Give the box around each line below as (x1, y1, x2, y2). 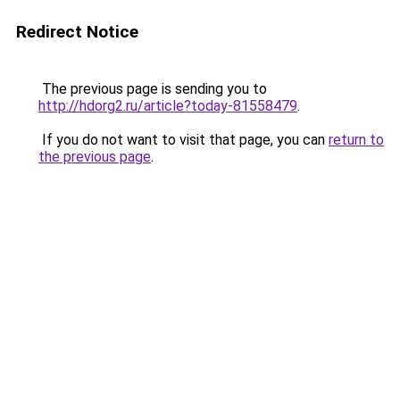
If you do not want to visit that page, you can (38, 131, 329, 148)
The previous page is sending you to (38, 80, 267, 97)
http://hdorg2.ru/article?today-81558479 (38, 97, 297, 114)
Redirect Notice (16, 21, 138, 42)
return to (329, 131, 384, 148)
